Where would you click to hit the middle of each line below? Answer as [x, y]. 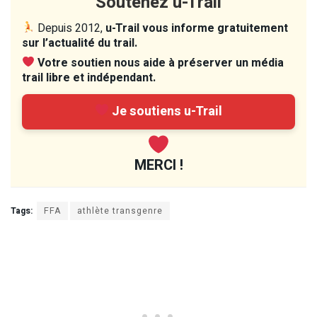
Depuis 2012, [70, 28]
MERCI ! [158, 165]
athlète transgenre [120, 211]
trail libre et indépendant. [89, 77]
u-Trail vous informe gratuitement [197, 28]
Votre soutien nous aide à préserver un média [161, 63]
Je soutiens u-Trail [166, 111]
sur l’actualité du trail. [80, 43]
